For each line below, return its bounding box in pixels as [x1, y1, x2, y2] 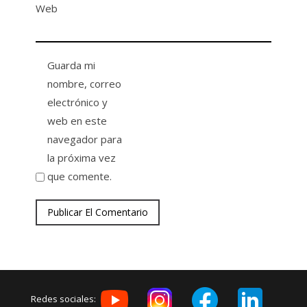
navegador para [47, 132, 123, 146]
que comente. [47, 169, 112, 183]
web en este [47, 114, 108, 127]
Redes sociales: [30, 293, 98, 306]
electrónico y [47, 95, 108, 109]
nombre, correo [47, 77, 122, 90]
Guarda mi [47, 58, 96, 72]
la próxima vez [47, 151, 116, 164]
